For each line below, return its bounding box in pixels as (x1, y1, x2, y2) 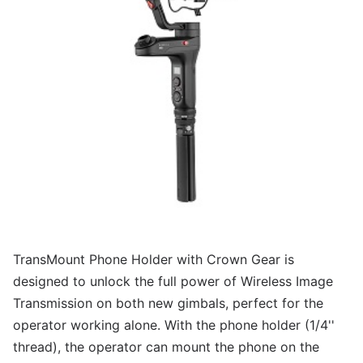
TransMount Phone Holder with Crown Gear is (13, 251, 294, 267)
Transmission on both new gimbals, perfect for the (13, 295, 323, 311)
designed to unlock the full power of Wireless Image (13, 273, 333, 289)
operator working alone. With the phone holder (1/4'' (13, 317, 335, 333)
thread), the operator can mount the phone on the (13, 339, 319, 355)
